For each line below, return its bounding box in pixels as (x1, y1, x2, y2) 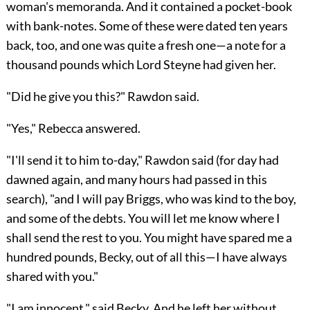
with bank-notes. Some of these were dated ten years (6, 17, 288, 33)
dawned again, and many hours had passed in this (6, 171, 267, 187)
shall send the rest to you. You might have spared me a (6, 229, 292, 245)
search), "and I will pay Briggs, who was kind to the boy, (6, 190, 296, 206)
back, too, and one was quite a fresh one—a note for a (6, 37, 286, 53)
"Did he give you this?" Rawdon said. (6, 88, 199, 104)
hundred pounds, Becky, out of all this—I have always (6, 248, 287, 264)
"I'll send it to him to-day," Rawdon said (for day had (6, 152, 279, 167)
